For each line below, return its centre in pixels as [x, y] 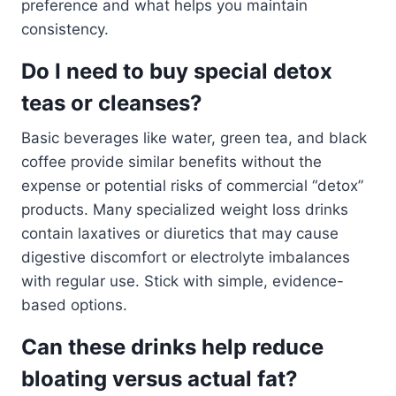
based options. [74, 305]
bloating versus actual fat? [160, 379]
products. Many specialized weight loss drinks [185, 210]
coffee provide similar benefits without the [171, 162]
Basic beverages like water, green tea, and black [194, 138]
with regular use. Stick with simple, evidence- [183, 282]
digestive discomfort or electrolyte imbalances [186, 258]
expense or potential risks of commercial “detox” [192, 186]
